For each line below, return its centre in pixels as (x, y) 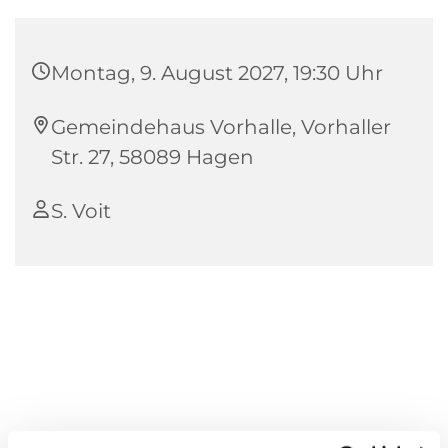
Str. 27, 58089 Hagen (152, 157)
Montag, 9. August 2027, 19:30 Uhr (217, 73)
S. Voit (81, 211)
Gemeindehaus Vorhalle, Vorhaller (221, 127)
